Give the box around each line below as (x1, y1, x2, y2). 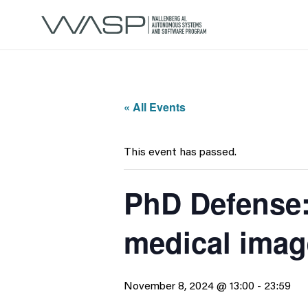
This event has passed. (124, 147, 236, 158)
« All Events (124, 99, 186, 115)
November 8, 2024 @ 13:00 (124, 281, 254, 292)
